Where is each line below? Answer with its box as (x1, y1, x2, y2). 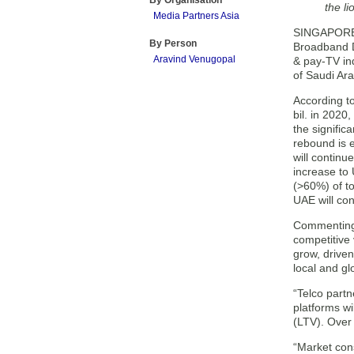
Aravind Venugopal (153, 54, 235, 65)
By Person (149, 38, 197, 49)
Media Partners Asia (153, 10, 239, 21)
